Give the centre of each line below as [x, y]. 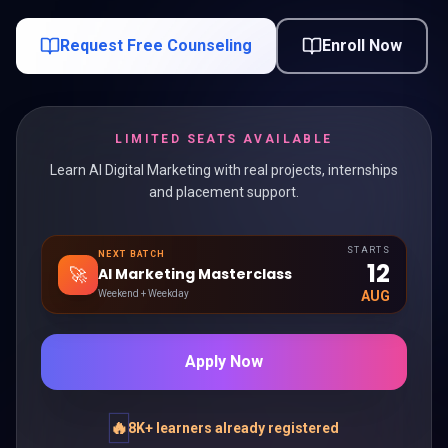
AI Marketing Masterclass [195, 274]
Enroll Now [362, 45]
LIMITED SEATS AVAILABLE [224, 139]
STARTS [368, 250]
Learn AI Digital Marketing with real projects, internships [224, 170]
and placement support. [224, 192]
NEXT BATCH [132, 254]
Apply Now [224, 361]
